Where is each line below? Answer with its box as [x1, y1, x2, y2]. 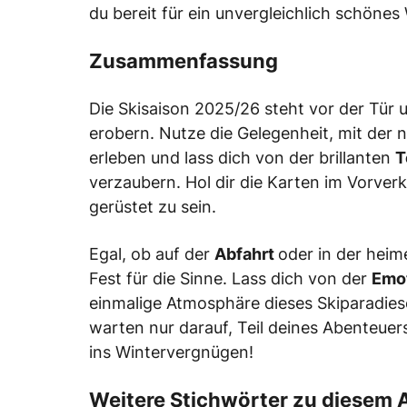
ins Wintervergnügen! [89, 342, 253, 362]
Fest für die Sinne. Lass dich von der [89, 269, 372, 289]
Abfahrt [214, 244, 278, 264]
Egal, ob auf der [89, 244, 214, 264]
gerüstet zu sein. [89, 197, 216, 217]
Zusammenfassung [89, 49, 278, 74]
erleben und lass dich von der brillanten [89, 148, 395, 168]
